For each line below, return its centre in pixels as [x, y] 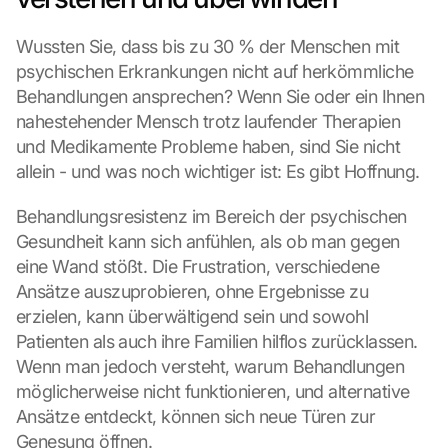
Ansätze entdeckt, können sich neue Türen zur [196, 416]
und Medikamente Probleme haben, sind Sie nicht [208, 146]
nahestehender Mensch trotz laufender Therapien [208, 121]
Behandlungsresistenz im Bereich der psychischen [211, 216]
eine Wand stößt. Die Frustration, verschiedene [198, 266]
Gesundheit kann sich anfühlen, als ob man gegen [208, 241]
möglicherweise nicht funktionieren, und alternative [213, 391]
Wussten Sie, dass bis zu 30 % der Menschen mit [208, 46]
